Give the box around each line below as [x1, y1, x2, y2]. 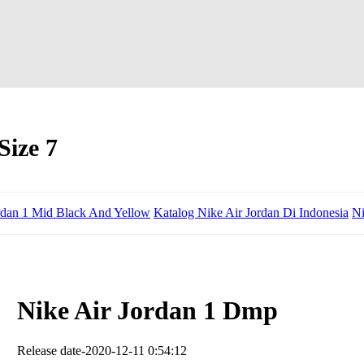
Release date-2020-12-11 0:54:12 [17, 343, 188, 357]
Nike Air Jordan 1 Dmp [17, 296, 279, 326]
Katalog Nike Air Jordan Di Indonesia [154, 205, 349, 219]
